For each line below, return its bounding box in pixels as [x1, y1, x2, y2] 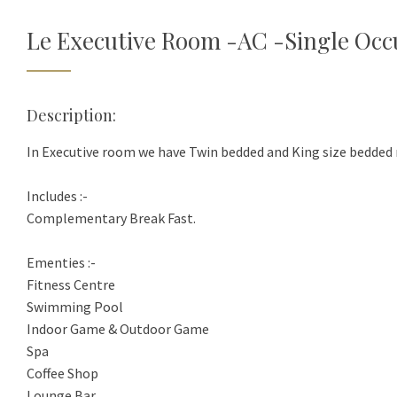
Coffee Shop [27, 364, 98, 382]
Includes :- [27, 187, 88, 205]
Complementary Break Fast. [27, 209, 196, 227]
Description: [27, 105, 116, 126]
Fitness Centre [27, 276, 115, 293]
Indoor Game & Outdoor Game [27, 320, 209, 338]
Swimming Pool [27, 298, 123, 315]
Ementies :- [27, 253, 96, 271]
